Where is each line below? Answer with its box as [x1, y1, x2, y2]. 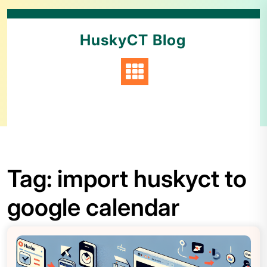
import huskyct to [57, 164, 247, 193]
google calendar [7, 193, 179, 222]
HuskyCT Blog [79, 31, 186, 49]
